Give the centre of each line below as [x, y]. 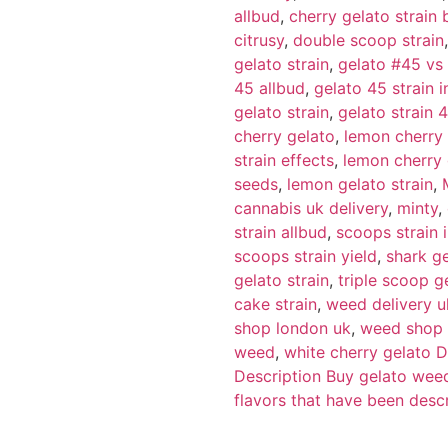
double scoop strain [368, 39]
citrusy [259, 39]
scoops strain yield [305, 255]
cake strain [275, 303]
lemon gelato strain [360, 183]
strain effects [284, 159]
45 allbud [269, 87]
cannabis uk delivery [311, 207]
